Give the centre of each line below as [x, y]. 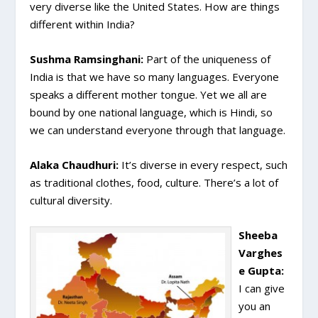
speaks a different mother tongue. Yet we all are [149, 95]
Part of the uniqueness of [207, 59]
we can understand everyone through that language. [158, 130]
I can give [262, 289]
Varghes [261, 253]
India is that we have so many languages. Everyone [155, 77]
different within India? [83, 24]
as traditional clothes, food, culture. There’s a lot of [154, 183]
